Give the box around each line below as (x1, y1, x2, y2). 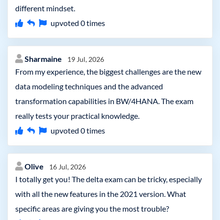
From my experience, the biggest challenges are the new (15, 67, 201, 76)
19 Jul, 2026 (67, 55, 104, 63)
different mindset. (15, 3, 75, 13)
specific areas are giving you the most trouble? (15, 204, 169, 213)
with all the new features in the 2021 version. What (15, 189, 186, 198)
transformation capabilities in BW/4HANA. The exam (15, 96, 193, 106)
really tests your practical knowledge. (15, 111, 139, 120)
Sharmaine (25, 54, 63, 63)
